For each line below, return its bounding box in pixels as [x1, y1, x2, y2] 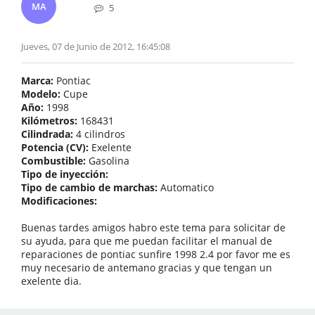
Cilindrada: [21, 127, 73, 141]
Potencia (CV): [21, 141, 89, 154]
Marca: [21, 74, 53, 87]
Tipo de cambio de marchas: [21, 181, 157, 194]
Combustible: [21, 154, 86, 167]
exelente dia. [21, 274, 82, 288]
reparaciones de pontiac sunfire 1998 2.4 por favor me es [21, 247, 290, 261]
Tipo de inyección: [21, 167, 108, 181]
